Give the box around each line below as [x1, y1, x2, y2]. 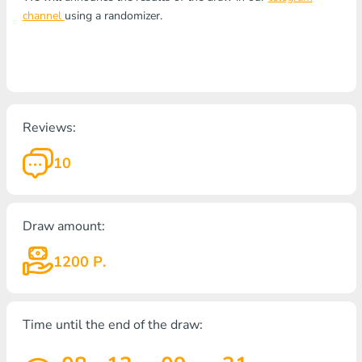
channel [22, 8, 65, 23]
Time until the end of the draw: [22, 316, 203, 334]
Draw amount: [22, 217, 105, 235]
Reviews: [22, 119, 76, 137]
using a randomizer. [64, 8, 162, 23]
